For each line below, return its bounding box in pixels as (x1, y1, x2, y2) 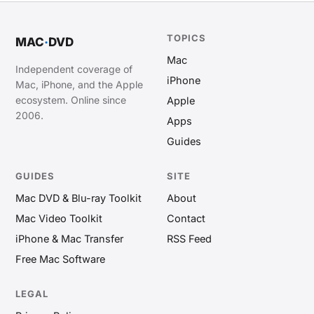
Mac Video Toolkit (15, 212, 102, 225)
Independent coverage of (15, 63, 132, 76)
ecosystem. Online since (15, 94, 126, 107)
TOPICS (167, 32, 206, 44)
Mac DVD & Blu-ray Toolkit (15, 192, 142, 205)
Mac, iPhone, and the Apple (15, 78, 143, 91)
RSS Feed (167, 233, 212, 245)
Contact (167, 212, 205, 225)
